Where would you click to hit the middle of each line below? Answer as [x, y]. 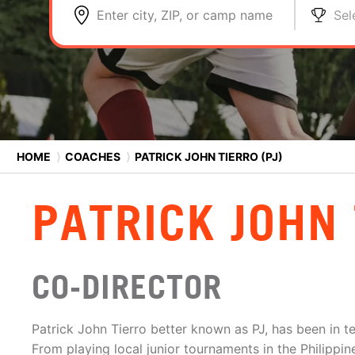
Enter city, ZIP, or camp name [185, 15]
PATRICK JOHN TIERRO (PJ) [208, 156]
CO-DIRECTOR [127, 287]
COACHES [93, 156]
